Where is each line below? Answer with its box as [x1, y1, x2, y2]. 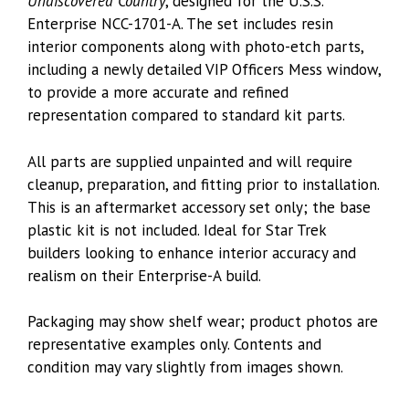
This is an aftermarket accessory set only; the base [27, 196, 371, 217]
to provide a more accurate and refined [27, 82, 288, 103]
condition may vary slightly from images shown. [27, 357, 343, 378]
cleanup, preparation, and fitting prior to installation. [27, 173, 379, 194]
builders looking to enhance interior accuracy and [27, 242, 356, 263]
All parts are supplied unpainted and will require [27, 151, 352, 172]
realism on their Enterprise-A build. [27, 265, 261, 286]
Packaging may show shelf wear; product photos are [27, 311, 378, 332]
